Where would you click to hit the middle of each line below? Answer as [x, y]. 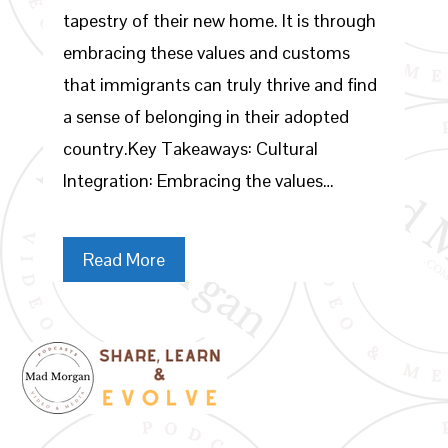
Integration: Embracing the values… [198, 180]
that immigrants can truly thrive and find [219, 84]
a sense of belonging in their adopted [205, 116]
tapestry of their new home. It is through [219, 20]
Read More [123, 259]
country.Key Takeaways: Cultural [190, 148]
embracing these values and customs [206, 52]
